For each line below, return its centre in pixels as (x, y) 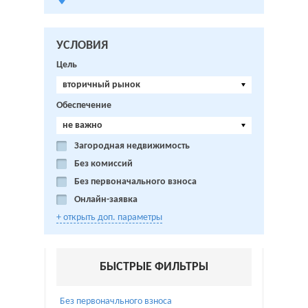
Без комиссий (103, 164)
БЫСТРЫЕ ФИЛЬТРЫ (154, 267)
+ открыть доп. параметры (109, 218)
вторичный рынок (101, 85)
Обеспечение (84, 106)
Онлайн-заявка (106, 200)
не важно (82, 126)
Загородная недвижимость (132, 146)
